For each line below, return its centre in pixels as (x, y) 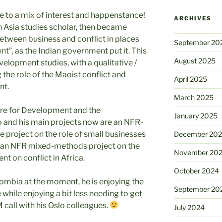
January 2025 (195, 115)
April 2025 (190, 79)
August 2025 (194, 60)
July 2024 (189, 207)
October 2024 (196, 170)
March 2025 (194, 97)
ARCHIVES (193, 18)
